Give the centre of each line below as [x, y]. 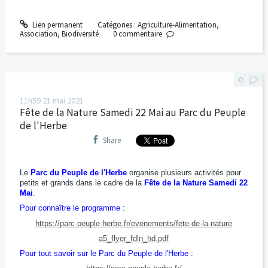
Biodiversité [80, 33]
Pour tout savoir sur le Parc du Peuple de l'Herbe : [106, 253]
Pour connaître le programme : [72, 208]
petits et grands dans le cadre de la [82, 183]
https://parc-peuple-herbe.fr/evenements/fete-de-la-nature [134, 223]
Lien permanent [57, 25]
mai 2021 [68, 101]
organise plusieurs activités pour [184, 173]
